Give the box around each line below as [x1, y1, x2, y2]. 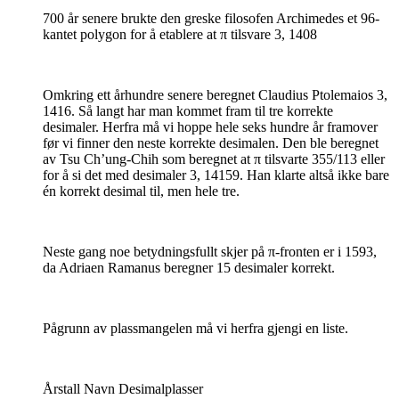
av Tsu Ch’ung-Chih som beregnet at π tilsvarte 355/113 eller [43, 151, 385, 167]
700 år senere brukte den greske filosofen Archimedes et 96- [43, 11, 379, 27]
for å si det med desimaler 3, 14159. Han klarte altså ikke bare [43, 167, 389, 183]
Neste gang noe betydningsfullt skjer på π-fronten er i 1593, [43, 244, 377, 260]
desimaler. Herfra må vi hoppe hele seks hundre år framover [43, 119, 378, 135]
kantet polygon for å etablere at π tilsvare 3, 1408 [43, 27, 317, 43]
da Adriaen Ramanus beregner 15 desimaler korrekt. [43, 260, 338, 276]
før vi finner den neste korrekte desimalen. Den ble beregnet [43, 135, 379, 151]
